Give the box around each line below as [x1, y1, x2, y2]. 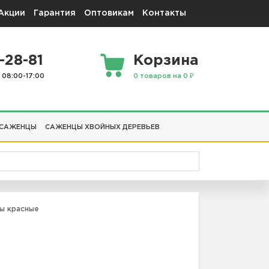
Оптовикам [84, 10, 134, 17]
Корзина [133, 54, 199, 68]
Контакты [142, 10, 186, 17]
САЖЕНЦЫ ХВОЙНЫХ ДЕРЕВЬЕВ [45, 124, 160, 130]
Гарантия [34, 10, 76, 17]
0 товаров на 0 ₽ [133, 73, 194, 80]
